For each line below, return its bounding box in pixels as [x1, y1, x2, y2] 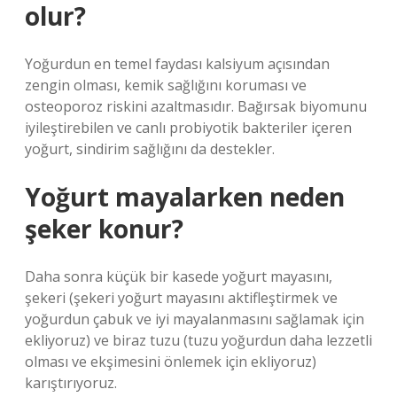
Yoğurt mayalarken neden [25, 180, 345, 214]
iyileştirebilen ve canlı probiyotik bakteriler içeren [25, 118, 352, 137]
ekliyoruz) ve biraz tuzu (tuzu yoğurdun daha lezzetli [25, 331, 372, 350]
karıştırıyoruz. [25, 373, 117, 393]
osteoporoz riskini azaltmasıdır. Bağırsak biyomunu [25, 97, 367, 116]
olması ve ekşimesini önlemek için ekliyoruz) [25, 352, 316, 371]
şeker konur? [25, 212, 183, 245]
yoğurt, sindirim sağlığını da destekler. [25, 139, 275, 159]
